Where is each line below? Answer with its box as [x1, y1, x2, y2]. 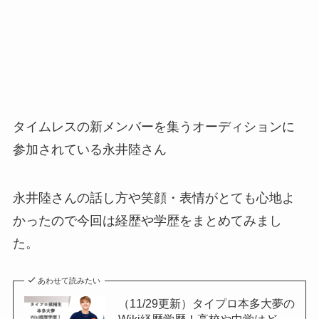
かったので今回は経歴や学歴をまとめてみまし [12, 213, 282, 228]
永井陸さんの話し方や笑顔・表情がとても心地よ [12, 190, 295, 205]
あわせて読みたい [38, 276, 101, 285]
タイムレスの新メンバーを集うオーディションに [12, 120, 295, 135]
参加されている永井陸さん [12, 142, 167, 157]
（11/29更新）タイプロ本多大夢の [117, 296, 295, 310]
